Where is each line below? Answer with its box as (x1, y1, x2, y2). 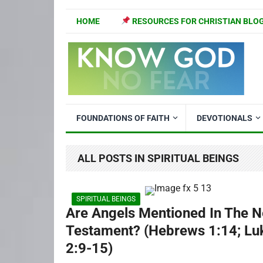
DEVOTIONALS (197, 113, 252, 123)
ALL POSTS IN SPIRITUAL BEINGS (77, 152, 239, 164)
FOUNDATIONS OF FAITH (76, 113, 170, 123)
